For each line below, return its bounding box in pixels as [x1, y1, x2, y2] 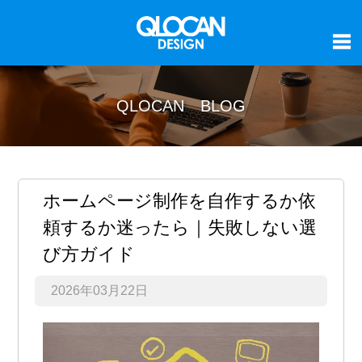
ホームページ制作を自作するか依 [43, 190, 317, 211]
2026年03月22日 [51, 283, 149, 297]
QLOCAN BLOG [116, 96, 246, 115]
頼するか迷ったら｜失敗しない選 [43, 217, 318, 238]
